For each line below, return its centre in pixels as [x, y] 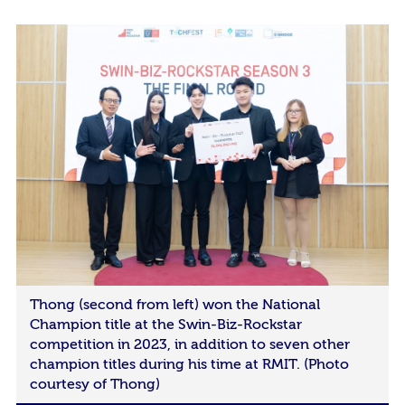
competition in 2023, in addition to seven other [189, 344]
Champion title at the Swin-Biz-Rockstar [165, 324]
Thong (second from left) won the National [174, 304]
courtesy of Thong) [94, 384]
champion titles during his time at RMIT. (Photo [189, 364]
